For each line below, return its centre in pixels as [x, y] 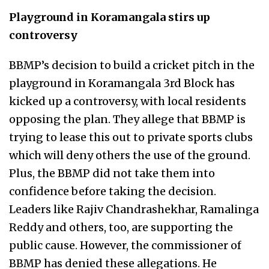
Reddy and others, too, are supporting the [121, 227]
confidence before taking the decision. [113, 191]
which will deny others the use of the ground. [130, 155]
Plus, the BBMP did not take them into [112, 173]
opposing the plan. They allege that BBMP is [127, 119]
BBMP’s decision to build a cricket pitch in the [132, 65]
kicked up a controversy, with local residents [128, 101]
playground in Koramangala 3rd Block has [122, 83]
